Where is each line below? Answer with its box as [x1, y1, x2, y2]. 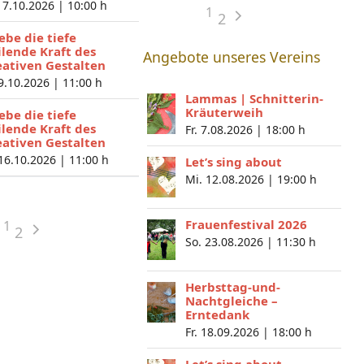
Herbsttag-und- [184, 279, 280, 295]
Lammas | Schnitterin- [184, 90, 323, 106]
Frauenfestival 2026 [184, 216, 307, 232]
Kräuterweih [184, 104, 263, 120]
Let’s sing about [184, 154, 282, 170]
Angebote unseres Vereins [142, 47, 320, 67]
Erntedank [184, 306, 249, 323]
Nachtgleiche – [184, 292, 278, 309]
